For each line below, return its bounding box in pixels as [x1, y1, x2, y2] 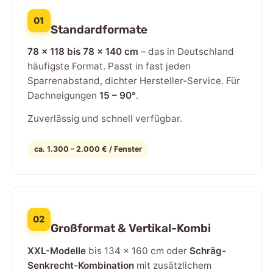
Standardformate [50, 22, 147, 37]
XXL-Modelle [27, 244, 86, 257]
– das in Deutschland [138, 46, 234, 58]
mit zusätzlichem [133, 259, 211, 271]
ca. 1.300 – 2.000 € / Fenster [34, 144, 143, 154]
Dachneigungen [27, 90, 99, 102]
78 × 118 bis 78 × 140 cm [27, 46, 138, 58]
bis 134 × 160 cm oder [85, 244, 190, 257]
